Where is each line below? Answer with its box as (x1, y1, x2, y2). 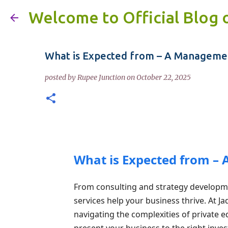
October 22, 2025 (136, 73, 191, 82)
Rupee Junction (77, 73, 125, 82)
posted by (44, 73, 77, 82)
